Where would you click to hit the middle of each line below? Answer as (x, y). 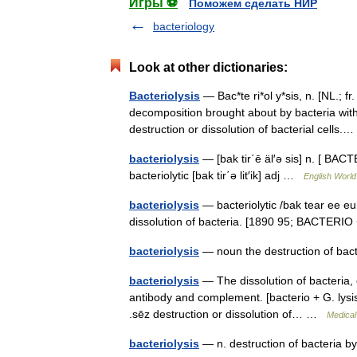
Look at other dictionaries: (208, 67)
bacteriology (184, 26)
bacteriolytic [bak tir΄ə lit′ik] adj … (216, 175)
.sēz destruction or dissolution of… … (228, 314)
